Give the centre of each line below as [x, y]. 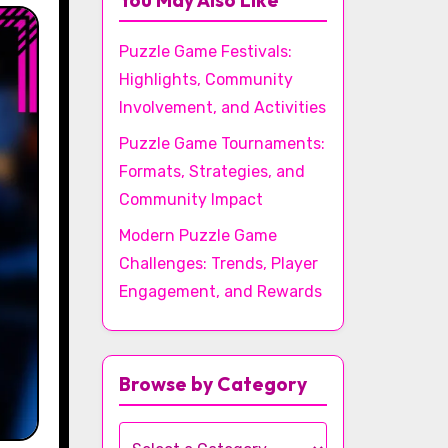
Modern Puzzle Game [198, 235]
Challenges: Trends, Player [218, 263]
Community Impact [191, 199]
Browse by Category [213, 384]
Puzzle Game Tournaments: [222, 143]
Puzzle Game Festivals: [205, 51]
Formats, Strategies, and [212, 171]
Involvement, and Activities [222, 107]
